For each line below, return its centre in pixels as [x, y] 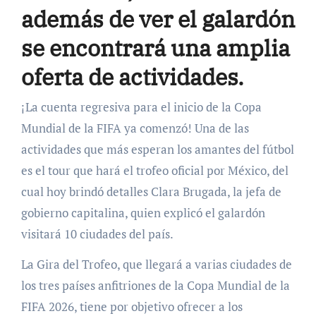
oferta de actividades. [132, 77]
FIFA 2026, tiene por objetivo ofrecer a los [132, 306]
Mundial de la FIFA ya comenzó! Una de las [135, 128]
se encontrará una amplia [155, 48]
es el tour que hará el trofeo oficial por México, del [154, 170]
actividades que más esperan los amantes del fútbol [157, 149]
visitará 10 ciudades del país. [97, 233]
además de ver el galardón [158, 19]
